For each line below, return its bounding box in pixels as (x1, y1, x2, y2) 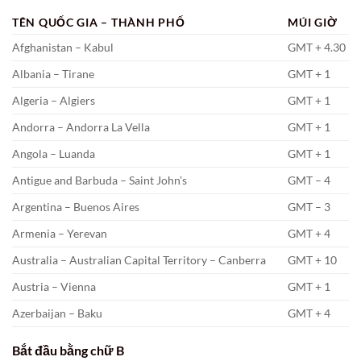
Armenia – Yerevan (12, 226, 107, 241)
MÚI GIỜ (288, 15, 338, 30)
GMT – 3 (288, 200, 331, 214)
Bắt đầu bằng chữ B (12, 342, 124, 359)
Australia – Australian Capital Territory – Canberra (12, 253, 266, 268)
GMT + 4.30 (288, 40, 346, 55)
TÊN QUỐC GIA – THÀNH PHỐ (12, 15, 185, 30)
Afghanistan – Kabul (12, 40, 114, 55)
